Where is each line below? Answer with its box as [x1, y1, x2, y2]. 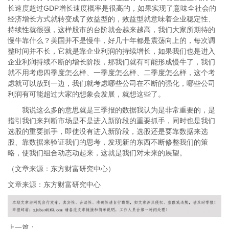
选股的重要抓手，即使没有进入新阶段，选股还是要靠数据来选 [8, 127, 208, 135]
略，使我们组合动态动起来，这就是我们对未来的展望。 [8, 149, 187, 157]
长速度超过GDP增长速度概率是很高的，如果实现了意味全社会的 [8, 4, 216, 12]
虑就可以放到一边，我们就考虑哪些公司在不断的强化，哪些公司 [8, 79, 215, 87]
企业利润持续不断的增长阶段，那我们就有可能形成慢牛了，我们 [8, 58, 215, 66]
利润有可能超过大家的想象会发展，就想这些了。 [8, 90, 165, 98]
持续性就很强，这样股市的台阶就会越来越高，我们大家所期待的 [8, 26, 215, 34]
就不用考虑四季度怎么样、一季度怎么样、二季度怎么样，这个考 [8, 68, 215, 77]
